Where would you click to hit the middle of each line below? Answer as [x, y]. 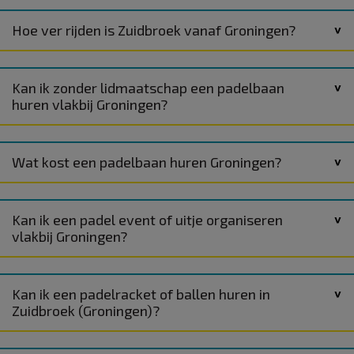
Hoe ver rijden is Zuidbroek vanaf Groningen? [154, 30]
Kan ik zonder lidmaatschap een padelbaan [148, 87]
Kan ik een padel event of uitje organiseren [147, 219]
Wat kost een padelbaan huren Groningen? [147, 162]
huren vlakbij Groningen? [90, 104]
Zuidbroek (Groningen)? [86, 310]
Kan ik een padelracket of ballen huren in [141, 294]
